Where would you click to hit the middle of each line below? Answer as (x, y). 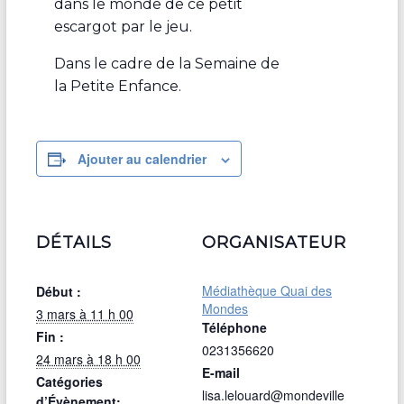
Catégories (69, 381)
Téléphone (234, 327)
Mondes (225, 308)
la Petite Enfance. (117, 86)
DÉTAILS (73, 242)
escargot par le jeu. (123, 26)
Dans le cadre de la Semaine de (166, 63)
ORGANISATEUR (274, 242)
